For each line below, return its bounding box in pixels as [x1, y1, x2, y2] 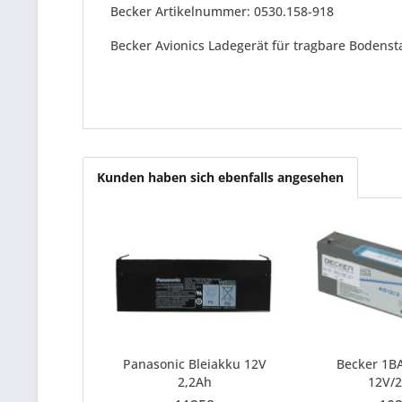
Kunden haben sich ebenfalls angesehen [97, 169, 344, 186]
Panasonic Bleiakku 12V [122, 355, 267, 372]
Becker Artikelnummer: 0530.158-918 [110, 3, 334, 20]
